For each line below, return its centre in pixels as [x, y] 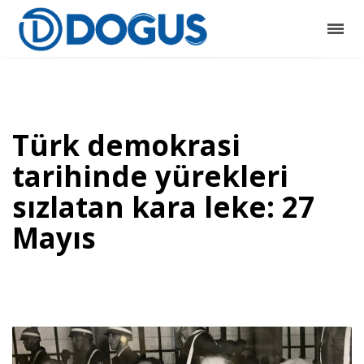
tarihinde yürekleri [150, 176]
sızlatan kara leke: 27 [163, 207]
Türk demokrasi [126, 145]
